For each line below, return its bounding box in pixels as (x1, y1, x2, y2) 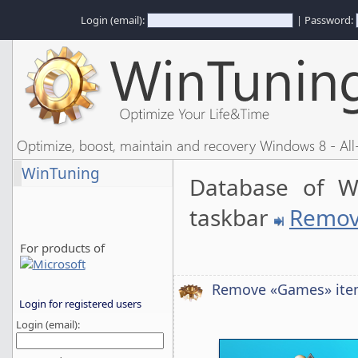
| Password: (296, 13, 356, 27)
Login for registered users (19, 296, 141, 311)
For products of (19, 240, 105, 256)
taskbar (189, 202, 274, 233)
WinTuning (22, 163, 100, 184)
